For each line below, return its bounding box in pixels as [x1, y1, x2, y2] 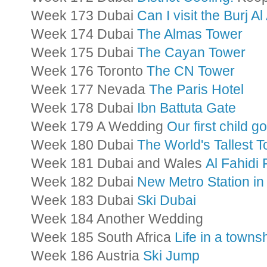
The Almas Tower [137, 26, 243, 42]
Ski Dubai [137, 193, 196, 208]
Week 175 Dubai [31, 45, 137, 60]
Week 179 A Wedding [31, 119, 167, 134]
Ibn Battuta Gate [137, 100, 236, 116]
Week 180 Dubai [31, 137, 137, 153]
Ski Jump [143, 248, 203, 263]
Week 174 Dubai [31, 26, 137, 42]
